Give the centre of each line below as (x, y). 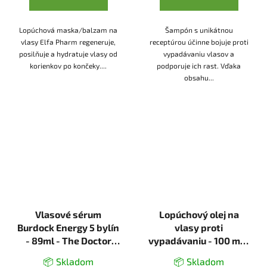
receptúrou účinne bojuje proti (199, 42)
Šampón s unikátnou (199, 30)
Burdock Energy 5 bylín (68, 228)
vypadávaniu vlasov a (199, 54)
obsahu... (199, 78)
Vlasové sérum (68, 215)
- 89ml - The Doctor (68, 241)
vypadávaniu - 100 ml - (199, 241)
